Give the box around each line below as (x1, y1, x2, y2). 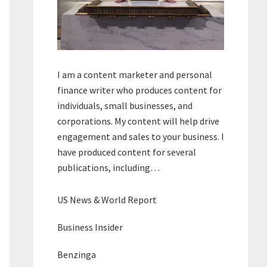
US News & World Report (57, 193, 157, 206)
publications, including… (57, 161, 160, 173)
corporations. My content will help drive (57, 114, 219, 127)
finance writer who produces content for (57, 83, 222, 96)
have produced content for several (57, 145, 196, 158)
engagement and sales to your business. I (57, 130, 224, 142)
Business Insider (57, 221, 123, 233)
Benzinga (57, 248, 96, 260)
